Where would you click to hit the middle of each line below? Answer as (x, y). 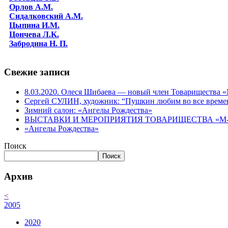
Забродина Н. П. (38, 43)
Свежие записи (37, 72)
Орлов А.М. (31, 7)
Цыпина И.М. (34, 25)
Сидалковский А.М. (46, 16)
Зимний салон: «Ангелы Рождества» (88, 110)
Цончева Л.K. (34, 34)
